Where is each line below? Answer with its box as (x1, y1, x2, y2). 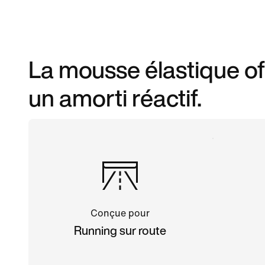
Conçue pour (91, 208, 150, 218)
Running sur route (74, 221, 167, 239)
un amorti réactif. (28, 80, 202, 115)
